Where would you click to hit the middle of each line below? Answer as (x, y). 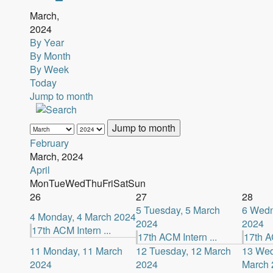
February (49, 143)
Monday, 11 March (83, 251)
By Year (47, 42)
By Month (50, 56)
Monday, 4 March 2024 (87, 217)
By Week (49, 69)
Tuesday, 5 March (182, 210)
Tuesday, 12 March (190, 251)
